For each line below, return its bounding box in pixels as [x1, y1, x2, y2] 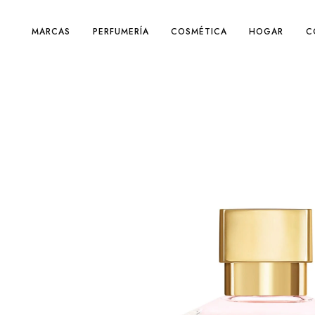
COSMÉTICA [170, 25, 227, 38]
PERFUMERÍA [92, 25, 149, 38]
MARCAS [32, 25, 71, 38]
